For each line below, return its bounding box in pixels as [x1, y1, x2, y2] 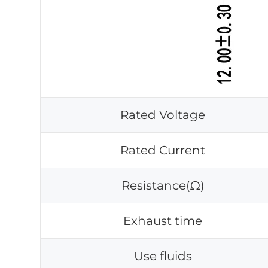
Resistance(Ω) [121, 178, 205, 193]
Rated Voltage [120, 108, 206, 122]
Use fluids [133, 249, 192, 263]
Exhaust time [123, 214, 203, 228]
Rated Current [120, 143, 206, 157]
